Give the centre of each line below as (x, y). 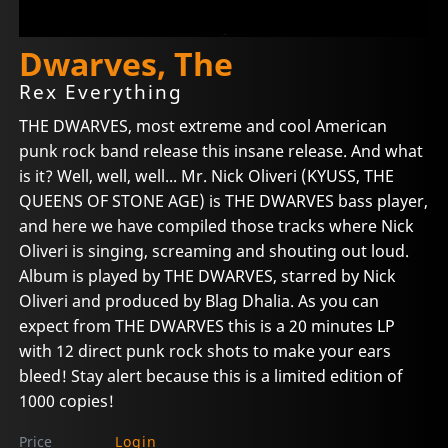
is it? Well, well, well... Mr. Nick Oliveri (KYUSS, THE (207, 175)
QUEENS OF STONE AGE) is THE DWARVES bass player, (224, 200)
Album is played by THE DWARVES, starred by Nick (208, 275)
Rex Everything (101, 92)
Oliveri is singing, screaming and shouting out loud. (214, 250)
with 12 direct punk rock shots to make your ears (205, 350)
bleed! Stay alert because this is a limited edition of (211, 375)
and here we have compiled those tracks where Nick (217, 225)
